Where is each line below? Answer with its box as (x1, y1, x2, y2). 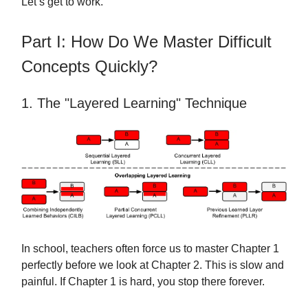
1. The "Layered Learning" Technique (21, 96, 247, 111)
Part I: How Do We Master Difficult (21, 32, 272, 51)
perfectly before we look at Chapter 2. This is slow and (21, 258, 284, 271)
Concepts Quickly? (21, 57, 157, 76)
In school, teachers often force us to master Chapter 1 (21, 242, 279, 254)
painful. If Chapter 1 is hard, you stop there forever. (21, 275, 265, 287)
